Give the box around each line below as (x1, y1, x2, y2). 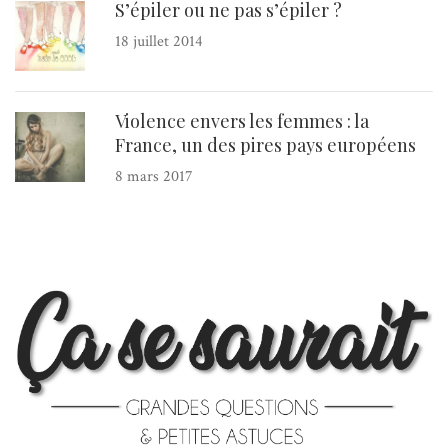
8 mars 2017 (115, 165, 193, 187)
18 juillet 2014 (115, 30, 203, 52)
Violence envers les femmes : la (115, 108, 369, 133)
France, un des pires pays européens (115, 132, 416, 157)
